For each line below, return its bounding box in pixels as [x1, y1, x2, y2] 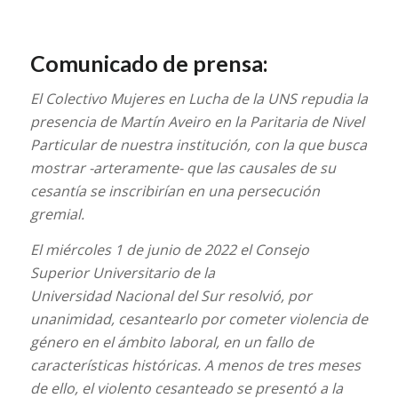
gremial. [29, 204, 84, 225]
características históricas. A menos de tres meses [29, 354, 361, 375]
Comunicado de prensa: [29, 49, 268, 76]
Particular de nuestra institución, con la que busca [29, 135, 367, 155]
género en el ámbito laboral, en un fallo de [29, 331, 314, 352]
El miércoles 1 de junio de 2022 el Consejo [29, 239, 309, 259]
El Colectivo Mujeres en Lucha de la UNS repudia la [29, 89, 368, 109]
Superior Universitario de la [29, 262, 215, 283]
